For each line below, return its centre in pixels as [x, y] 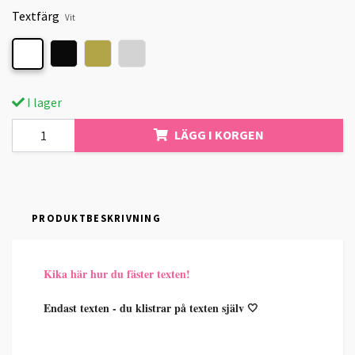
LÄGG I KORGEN [219, 135]
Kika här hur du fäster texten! [117, 273]
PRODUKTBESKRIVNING [97, 218]
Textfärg [36, 16]
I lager [43, 102]
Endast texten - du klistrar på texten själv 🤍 [151, 307]
